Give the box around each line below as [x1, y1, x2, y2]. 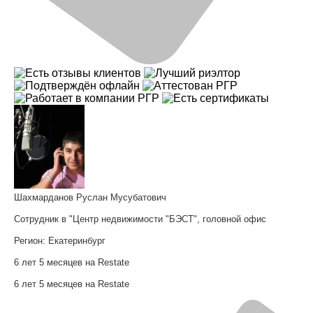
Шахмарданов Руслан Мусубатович [14, 192, 166, 203]
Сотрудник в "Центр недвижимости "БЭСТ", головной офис [14, 214, 266, 225]
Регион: [14, 235, 48, 247]
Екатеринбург [48, 235, 105, 247]
